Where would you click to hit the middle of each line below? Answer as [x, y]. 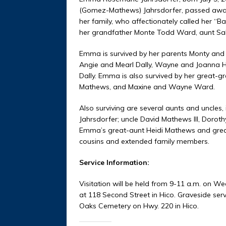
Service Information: [114, 162]
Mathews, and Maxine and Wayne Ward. [147, 87]
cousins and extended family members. [144, 141]
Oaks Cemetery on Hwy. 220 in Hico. [139, 206]
